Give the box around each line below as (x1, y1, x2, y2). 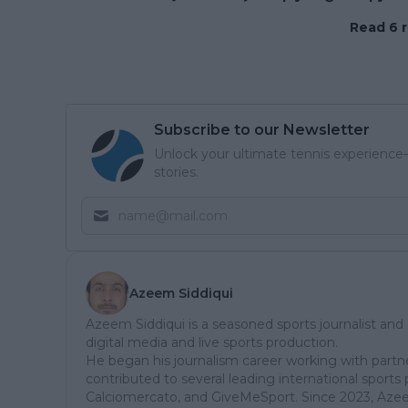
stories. (154, 164, 199, 181)
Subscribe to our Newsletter (154, 121, 370, 139)
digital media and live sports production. (86, 334, 338, 352)
